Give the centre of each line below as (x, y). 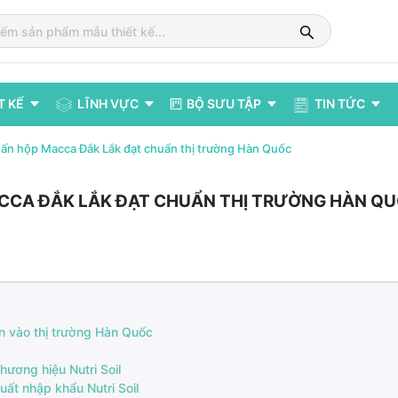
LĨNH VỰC (108, 103)
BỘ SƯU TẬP (224, 104)
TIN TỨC (340, 104)
